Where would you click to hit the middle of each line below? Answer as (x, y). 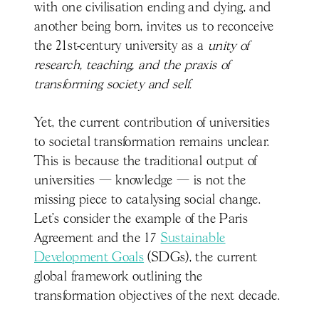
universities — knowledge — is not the (140, 181)
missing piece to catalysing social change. (148, 200)
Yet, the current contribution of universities (152, 123)
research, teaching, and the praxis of (132, 65)
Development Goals (89, 257)
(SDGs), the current (201, 257)
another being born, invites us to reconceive (154, 27)
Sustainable (193, 238)
